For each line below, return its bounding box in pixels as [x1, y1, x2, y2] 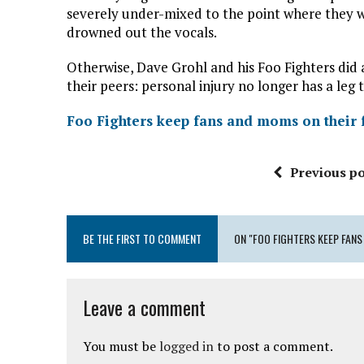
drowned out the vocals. [67, 22, 217, 41]
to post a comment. [214, 336, 333, 355]
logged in [159, 336, 214, 355]
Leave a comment [83, 292, 206, 322]
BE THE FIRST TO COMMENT [83, 229, 201, 247]
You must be [83, 336, 159, 355]
